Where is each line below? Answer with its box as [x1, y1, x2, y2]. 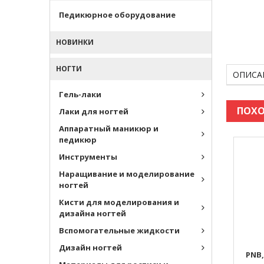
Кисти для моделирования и [59, 197, 179, 207]
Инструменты [59, 151, 117, 162]
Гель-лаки [59, 89, 101, 100]
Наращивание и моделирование [59, 169, 194, 179]
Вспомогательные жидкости [59, 225, 180, 236]
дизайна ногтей [59, 208, 126, 219]
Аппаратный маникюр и [59, 123, 159, 134]
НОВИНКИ [56, 37, 94, 47]
